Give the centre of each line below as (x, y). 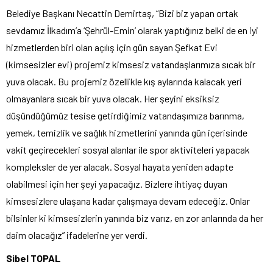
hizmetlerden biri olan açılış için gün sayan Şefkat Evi (112, 48)
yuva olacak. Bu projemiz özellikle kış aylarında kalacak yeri (124, 82)
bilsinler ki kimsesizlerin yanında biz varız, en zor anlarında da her (135, 218)
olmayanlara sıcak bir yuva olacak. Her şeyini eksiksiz (113, 99)
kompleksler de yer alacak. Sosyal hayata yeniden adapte (120, 167)
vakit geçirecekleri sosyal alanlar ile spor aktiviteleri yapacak (128, 150)
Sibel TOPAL (34, 258)
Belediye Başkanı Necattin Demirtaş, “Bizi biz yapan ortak (122, 13)
